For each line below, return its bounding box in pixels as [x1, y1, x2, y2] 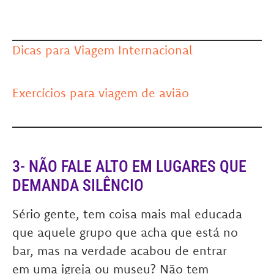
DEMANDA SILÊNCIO [12, 176, 144, 194]
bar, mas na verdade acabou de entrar [12, 243, 227, 258]
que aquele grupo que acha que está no [12, 224, 238, 240]
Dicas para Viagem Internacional [12, 42, 193, 57]
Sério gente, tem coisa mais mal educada [12, 206, 242, 221]
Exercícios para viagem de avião [12, 85, 189, 100]
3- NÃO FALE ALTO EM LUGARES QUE [12, 157, 246, 176]
